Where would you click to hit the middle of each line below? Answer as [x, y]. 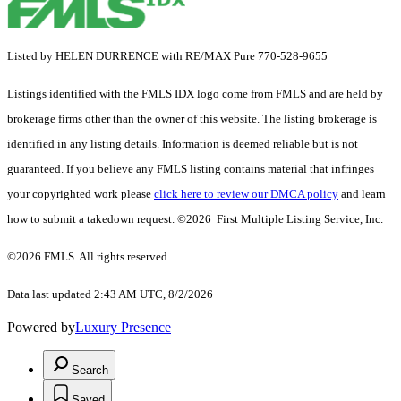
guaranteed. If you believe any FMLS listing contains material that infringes [191, 169]
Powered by [41, 328]
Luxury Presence [123, 328]
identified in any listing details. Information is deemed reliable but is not [183, 144]
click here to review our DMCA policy [246, 194]
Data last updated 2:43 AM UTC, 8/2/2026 [110, 294]
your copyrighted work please [81, 194]
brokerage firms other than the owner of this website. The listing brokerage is [192, 119]
